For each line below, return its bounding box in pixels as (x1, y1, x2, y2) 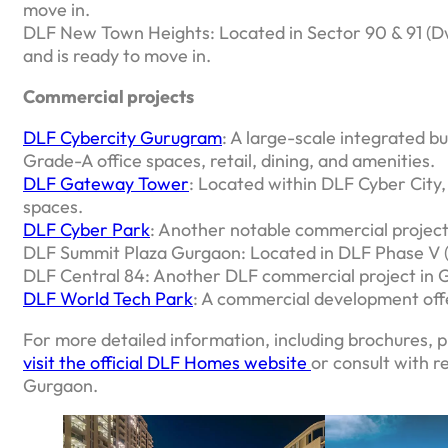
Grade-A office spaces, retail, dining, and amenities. (23, 148, 435, 172)
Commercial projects (23, 84, 194, 108)
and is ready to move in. (23, 43, 215, 67)
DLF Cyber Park (23, 217, 150, 241)
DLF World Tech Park (23, 286, 193, 310)
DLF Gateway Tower (23, 171, 189, 195)
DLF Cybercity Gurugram (23, 125, 222, 149)
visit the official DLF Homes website (23, 350, 311, 374)
